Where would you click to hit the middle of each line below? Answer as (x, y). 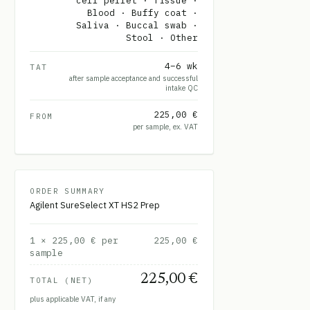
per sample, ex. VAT (166, 126)
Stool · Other (162, 38)
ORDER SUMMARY (67, 191)
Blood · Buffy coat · (143, 13)
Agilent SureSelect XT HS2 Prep (95, 205)
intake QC (182, 88)
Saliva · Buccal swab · (137, 25)
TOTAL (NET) (62, 280)
